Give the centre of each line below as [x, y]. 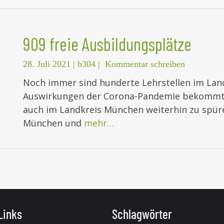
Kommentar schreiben [145, 64]
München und [53, 123]
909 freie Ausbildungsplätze [107, 44]
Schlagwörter [142, 214]
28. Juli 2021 [47, 64]
